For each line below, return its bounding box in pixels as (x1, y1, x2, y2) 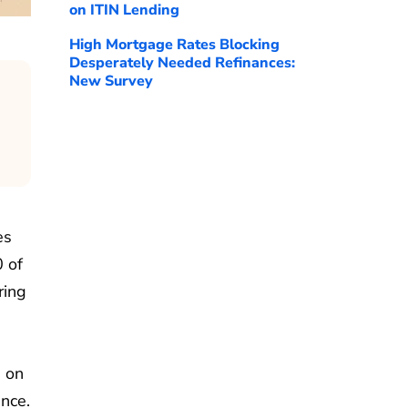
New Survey (69, 71, 153, 91)
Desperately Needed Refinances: (69, 53, 295, 73)
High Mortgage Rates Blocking (69, 35, 280, 55)
